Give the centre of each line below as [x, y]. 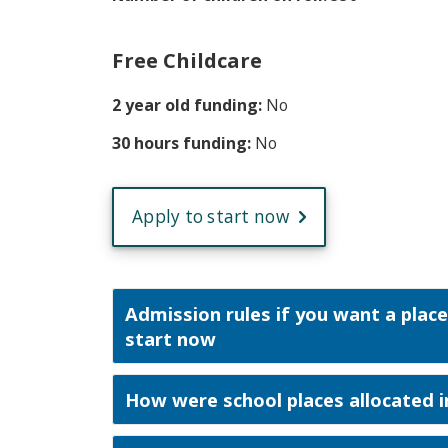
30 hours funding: [183, 143]
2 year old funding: [189, 105]
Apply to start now [210, 217]
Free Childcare [187, 60]
